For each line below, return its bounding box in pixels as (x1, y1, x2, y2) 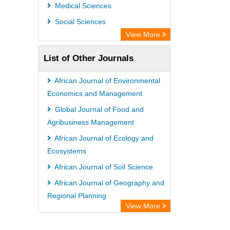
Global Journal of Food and (53, 105, 144, 113)
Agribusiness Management (47, 118, 134, 126)
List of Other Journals (44, 53, 133, 63)
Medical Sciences (53, 2, 111, 10)
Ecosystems (47, 147, 86, 155)
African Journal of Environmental (53, 76, 160, 85)
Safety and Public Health (47, 220, 127, 228)
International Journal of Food (53, 207, 149, 216)
